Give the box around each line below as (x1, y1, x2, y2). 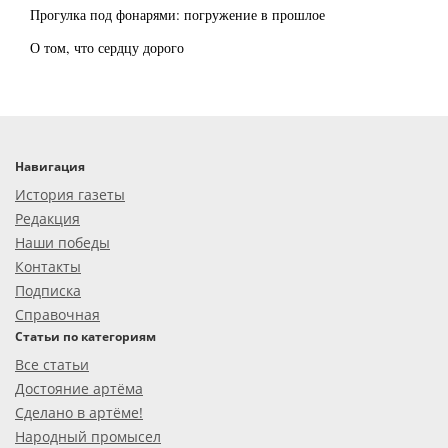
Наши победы (15, 232, 110, 252)
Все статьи (15, 354, 89, 374)
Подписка (15, 280, 81, 300)
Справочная (15, 304, 100, 324)
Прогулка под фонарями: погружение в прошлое (30, 4, 325, 24)
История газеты (15, 184, 125, 204)
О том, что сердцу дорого (30, 37, 184, 57)
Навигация (15, 157, 85, 175)
